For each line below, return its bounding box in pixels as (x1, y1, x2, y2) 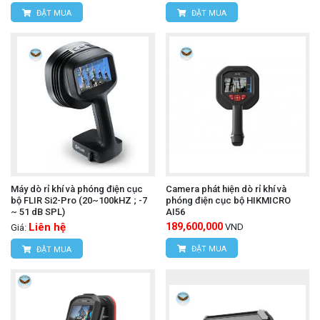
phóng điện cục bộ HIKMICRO (165, 195, 291, 206)
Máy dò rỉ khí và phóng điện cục (11, 184, 143, 195)
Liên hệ (29, 221, 66, 234)
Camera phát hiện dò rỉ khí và (165, 184, 286, 195)
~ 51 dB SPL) (11, 206, 65, 218)
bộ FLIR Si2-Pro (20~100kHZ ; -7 (11, 195, 147, 206)
